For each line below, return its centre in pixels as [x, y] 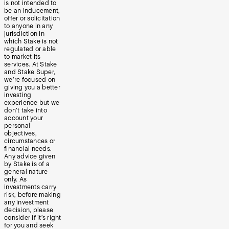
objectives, [20, 133]
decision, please [29, 210]
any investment [27, 202]
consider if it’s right [33, 218]
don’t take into [26, 110]
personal [17, 126]
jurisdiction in [24, 34]
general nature [26, 172]
